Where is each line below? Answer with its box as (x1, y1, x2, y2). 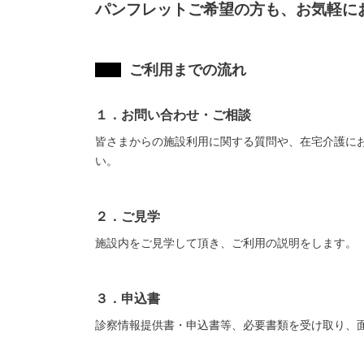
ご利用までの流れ (129, 62, 246, 78)
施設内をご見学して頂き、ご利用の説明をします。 (95, 237, 357, 249)
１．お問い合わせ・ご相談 (95, 108, 251, 122)
